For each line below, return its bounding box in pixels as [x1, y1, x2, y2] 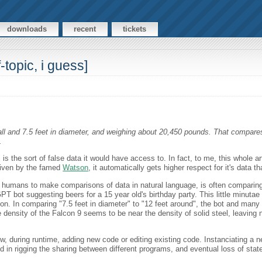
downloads [7, 25, 47, 34]
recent [74, 25, 96, 34]
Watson [63, 163, 89, 173]
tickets [123, 25, 147, 34]
